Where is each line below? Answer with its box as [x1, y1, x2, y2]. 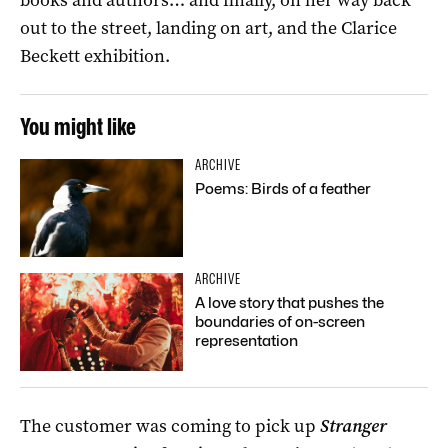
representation [195, 331, 299, 350]
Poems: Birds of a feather [195, 179, 372, 198]
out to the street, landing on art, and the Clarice [20, 15, 397, 40]
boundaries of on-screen [195, 312, 366, 331]
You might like [20, 111, 136, 141]
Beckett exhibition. [20, 43, 170, 68]
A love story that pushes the [195, 293, 385, 312]
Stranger [320, 413, 387, 438]
